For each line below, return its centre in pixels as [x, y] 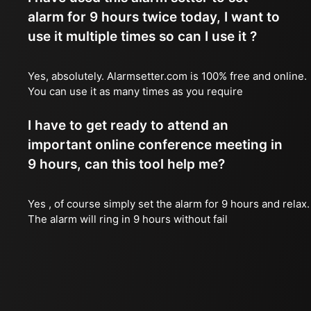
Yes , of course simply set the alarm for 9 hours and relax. [169, 204]
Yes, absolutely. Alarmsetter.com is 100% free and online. [167, 76]
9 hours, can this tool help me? [126, 164]
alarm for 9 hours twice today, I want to [154, 17]
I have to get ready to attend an [128, 125]
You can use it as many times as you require [135, 91]
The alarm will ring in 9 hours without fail [128, 219]
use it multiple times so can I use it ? [142, 36]
